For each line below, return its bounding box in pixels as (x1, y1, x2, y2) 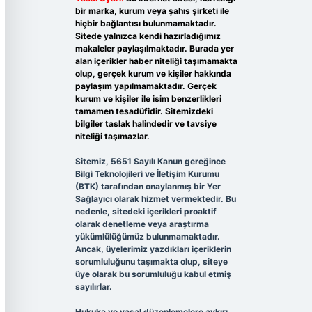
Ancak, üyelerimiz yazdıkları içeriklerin (75, 244, 231, 255)
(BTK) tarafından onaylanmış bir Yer (75, 181, 221, 192)
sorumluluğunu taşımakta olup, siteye (75, 256, 228, 267)
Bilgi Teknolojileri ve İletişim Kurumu (75, 169, 219, 180)
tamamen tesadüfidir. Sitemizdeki (75, 106, 213, 117)
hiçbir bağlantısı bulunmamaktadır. (75, 18, 217, 29)
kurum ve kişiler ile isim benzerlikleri (75, 93, 221, 104)
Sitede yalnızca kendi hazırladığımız (75, 31, 221, 42)
